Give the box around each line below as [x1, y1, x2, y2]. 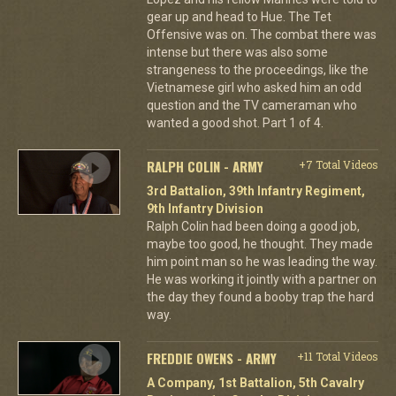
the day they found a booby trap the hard [146, 289, 374, 304]
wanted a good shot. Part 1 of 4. [146, 115, 324, 130]
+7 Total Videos [298, 156, 378, 171]
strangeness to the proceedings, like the [146, 62, 369, 77]
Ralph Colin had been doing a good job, [146, 218, 360, 233]
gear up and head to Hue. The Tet [146, 9, 331, 24]
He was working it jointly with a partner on [146, 271, 377, 286]
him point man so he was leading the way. [146, 254, 377, 269]
